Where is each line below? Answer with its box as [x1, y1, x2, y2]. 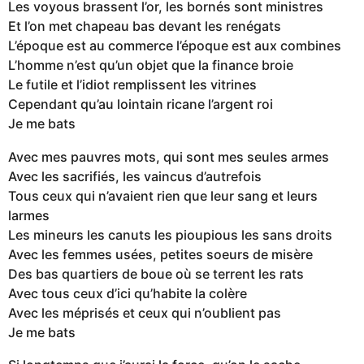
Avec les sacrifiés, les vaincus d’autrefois [8, 167, 262, 184]
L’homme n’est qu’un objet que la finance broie [8, 57, 293, 74]
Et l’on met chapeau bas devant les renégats [8, 18, 281, 35]
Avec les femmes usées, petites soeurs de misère [8, 245, 313, 262]
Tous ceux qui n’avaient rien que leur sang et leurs [8, 187, 318, 204]
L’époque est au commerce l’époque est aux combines [8, 37, 341, 54]
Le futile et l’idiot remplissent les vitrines [8, 76, 257, 93]
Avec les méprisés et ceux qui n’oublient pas [8, 304, 281, 321]
